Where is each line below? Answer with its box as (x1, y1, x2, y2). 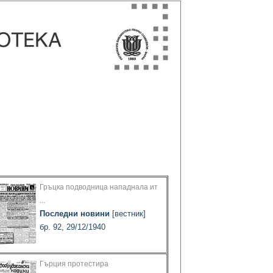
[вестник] (110, 209, 146, 219)
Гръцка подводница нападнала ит (40, 183, 158, 192)
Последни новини (40, 209, 110, 219)
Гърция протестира (40, 260, 108, 269)
